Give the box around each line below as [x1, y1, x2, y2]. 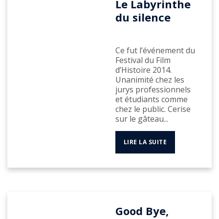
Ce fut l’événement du [115, 44, 195, 56]
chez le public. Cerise [115, 103, 191, 114]
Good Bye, [115, 203, 169, 218]
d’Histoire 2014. [115, 64, 172, 75]
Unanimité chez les [115, 74, 184, 85]
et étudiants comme [115, 93, 188, 105]
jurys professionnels [115, 84, 191, 95]
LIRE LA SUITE [123, 137, 167, 146]
